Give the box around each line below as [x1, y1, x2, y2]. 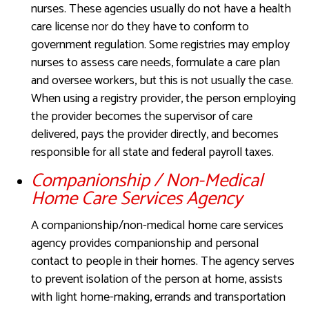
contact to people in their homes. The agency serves [31, 250, 295, 272]
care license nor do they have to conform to [31, 16, 249, 37]
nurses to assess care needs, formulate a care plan [31, 52, 280, 73]
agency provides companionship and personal [31, 232, 259, 254]
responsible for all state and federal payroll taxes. [31, 141, 274, 163]
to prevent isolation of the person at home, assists [31, 268, 283, 290]
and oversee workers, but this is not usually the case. [31, 70, 293, 91]
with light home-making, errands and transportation [31, 286, 286, 308]
